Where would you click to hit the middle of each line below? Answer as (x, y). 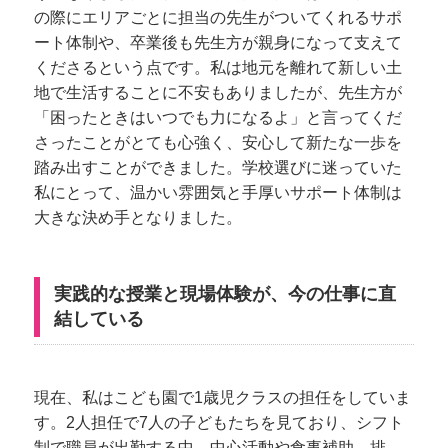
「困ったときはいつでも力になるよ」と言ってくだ (218, 117)
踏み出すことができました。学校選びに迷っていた (218, 167)
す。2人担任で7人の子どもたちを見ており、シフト (219, 422)
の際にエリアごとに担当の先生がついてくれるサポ (218, 17)
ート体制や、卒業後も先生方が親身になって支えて (218, 42)
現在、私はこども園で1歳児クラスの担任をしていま (222, 397)
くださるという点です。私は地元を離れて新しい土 (218, 67)
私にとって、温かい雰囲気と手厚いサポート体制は (218, 192)
